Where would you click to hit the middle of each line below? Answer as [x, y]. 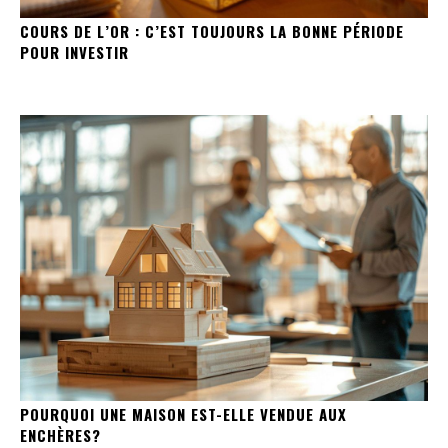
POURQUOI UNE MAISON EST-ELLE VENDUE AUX [183, 413]
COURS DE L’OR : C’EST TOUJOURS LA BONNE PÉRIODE [212, 31]
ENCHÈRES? [60, 434]
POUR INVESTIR [74, 52]
